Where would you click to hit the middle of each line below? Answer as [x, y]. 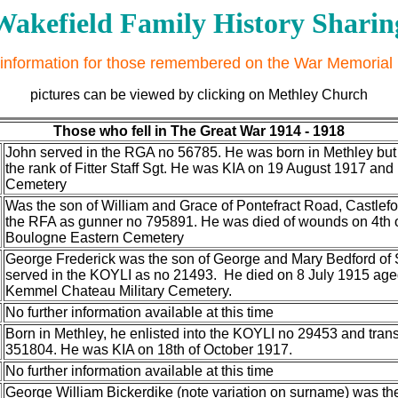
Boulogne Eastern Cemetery [95, 238]
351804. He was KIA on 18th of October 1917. [149, 350]
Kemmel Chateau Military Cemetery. [119, 291]
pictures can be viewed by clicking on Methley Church [199, 95]
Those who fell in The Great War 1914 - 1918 [199, 131]
